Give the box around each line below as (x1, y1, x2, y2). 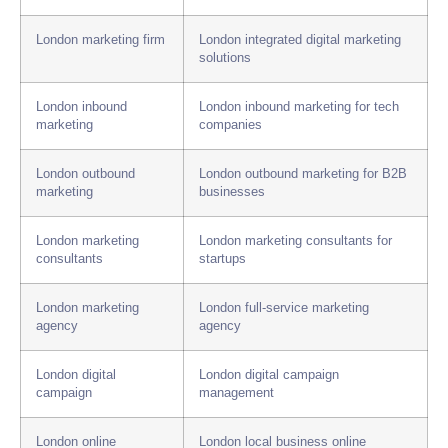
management (199, 386, 274, 401)
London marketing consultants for (199, 234, 392, 249)
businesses (199, 185, 265, 200)
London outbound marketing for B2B (199, 167, 407, 182)
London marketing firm (36, 33, 165, 48)
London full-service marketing (199, 301, 369, 316)
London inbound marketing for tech (199, 100, 399, 115)
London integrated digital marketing (199, 33, 401, 48)
